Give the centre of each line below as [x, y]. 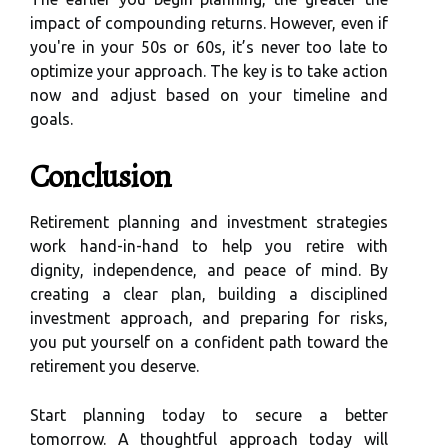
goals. [51, 119]
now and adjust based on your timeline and [209, 95]
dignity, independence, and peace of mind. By [209, 270]
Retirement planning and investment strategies [209, 222]
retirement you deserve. [114, 366]
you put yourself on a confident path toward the [209, 342]
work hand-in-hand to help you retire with [209, 246]
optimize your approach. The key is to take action [209, 71]
